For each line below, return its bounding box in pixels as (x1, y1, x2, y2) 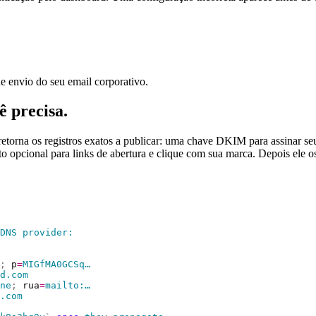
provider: (17, 227, 73, 238)
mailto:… (45, 280, 90, 291)
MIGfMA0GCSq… (23, 259, 90, 270)
